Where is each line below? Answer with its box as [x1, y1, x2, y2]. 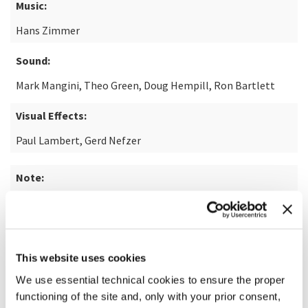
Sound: [16, 54, 50, 67]
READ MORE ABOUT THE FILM [19, 243, 144, 256]
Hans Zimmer [16, 23, 80, 37]
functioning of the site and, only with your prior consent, [16, 290, 280, 302]
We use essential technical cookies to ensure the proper [16, 274, 285, 285]
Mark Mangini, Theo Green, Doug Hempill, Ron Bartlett [16, 78, 275, 92]
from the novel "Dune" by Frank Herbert [16, 195, 204, 209]
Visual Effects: [16, 109, 87, 122]
